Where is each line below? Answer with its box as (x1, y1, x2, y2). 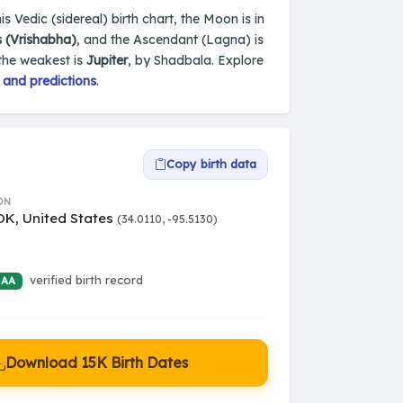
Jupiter (86, 51, 128, 68)
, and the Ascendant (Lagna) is (76, 31, 264, 48)
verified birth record (29, 273, 143, 288)
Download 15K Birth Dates (5, 353, 188, 372)
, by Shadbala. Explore (128, 51, 264, 68)
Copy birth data (166, 157, 256, 172)
